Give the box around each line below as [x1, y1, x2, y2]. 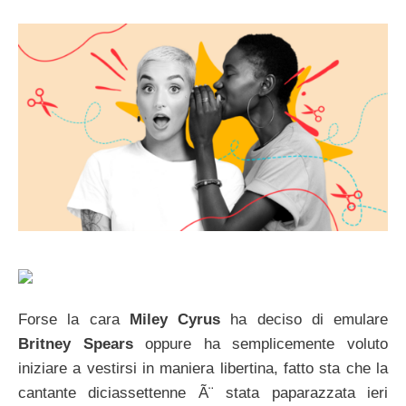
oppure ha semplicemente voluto [132, 334, 389, 353]
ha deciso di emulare [220, 310, 388, 328]
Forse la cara [18, 310, 130, 328]
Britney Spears [18, 334, 133, 353]
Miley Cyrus [129, 310, 220, 328]
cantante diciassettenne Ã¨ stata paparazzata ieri [18, 383, 388, 401]
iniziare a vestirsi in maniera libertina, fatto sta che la [18, 359, 388, 377]
